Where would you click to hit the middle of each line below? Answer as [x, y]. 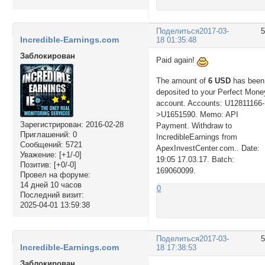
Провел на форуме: [55, 174]
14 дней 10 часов [51, 185]
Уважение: [38, 154]
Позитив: [35, 164]
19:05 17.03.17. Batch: [195, 160]
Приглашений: [45, 134]
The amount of [181, 81]
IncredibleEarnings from [197, 137]
